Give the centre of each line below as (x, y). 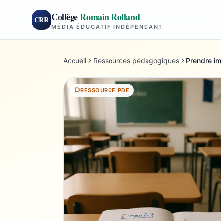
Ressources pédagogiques (136, 60)
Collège (66, 17)
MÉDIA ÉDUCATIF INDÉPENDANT (107, 26)
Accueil (75, 60)
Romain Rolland (110, 17)
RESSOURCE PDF (105, 90)
